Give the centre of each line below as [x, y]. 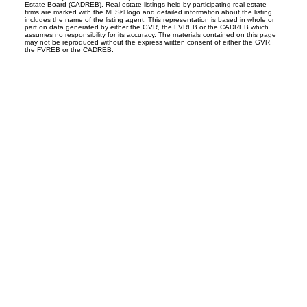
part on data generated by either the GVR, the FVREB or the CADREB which [146, 27]
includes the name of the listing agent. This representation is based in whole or [149, 19]
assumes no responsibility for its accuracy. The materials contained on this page [150, 34]
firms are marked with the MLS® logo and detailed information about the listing [148, 12]
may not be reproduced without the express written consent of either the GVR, [148, 42]
